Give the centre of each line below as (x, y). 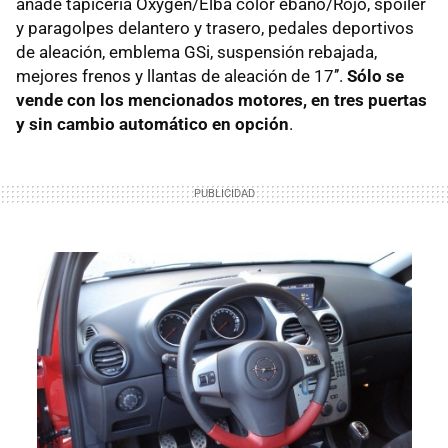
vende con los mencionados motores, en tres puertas (221, 100)
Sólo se (375, 76)
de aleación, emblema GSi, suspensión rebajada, (196, 52)
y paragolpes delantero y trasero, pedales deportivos (215, 28)
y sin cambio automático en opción (152, 124)
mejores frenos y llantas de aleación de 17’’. (181, 76)
